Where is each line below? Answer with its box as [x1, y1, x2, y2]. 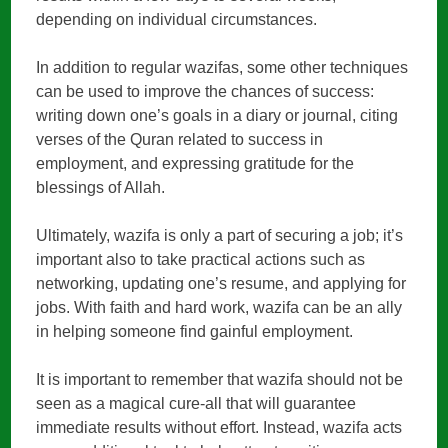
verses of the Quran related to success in [36, 131, 324, 149]
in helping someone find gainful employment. [36, 323, 354, 341]
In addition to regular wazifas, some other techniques [36, 59, 409, 77]
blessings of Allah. [36, 179, 166, 197]
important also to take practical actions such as [36, 251, 366, 269]
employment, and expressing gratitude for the [36, 155, 355, 173]
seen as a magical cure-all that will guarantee [36, 395, 357, 413]
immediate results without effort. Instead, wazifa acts [36, 419, 403, 437]
